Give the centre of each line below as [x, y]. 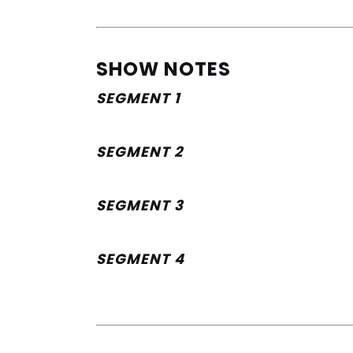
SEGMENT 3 [140, 205]
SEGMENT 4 [140, 258]
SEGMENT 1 [138, 98]
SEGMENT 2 [139, 151]
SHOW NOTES [163, 69]
